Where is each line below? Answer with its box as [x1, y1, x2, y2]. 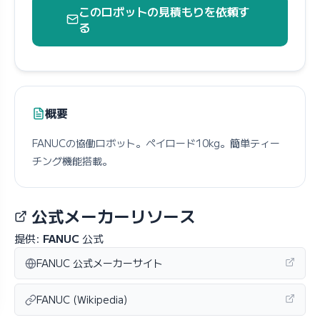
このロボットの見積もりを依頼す [79, 3, 251, 20]
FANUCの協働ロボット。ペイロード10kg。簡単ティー [32, 136, 280, 150]
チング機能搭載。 [32, 154, 112, 168]
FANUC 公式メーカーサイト [36, 256, 163, 270]
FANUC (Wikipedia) [36, 292, 127, 306]
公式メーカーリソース [27, 204, 196, 227]
